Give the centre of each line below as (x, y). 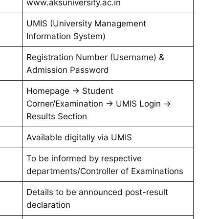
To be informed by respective (84, 158)
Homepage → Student (70, 91)
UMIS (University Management (87, 23)
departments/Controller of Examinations (105, 171)
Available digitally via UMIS (79, 137)
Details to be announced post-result (98, 192)
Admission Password (68, 70)
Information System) (66, 36)
